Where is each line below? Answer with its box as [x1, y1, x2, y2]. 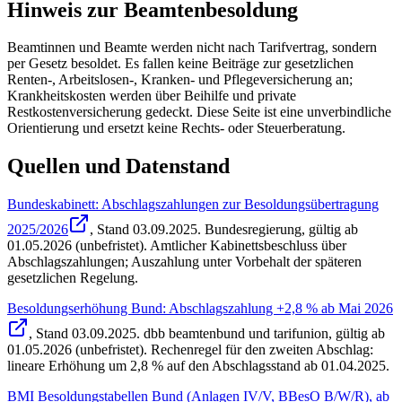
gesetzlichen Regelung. [7, 270, 138, 286]
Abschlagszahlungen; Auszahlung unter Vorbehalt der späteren [7, 254, 362, 270]
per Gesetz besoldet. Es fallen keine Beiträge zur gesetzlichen [7, 56, 354, 72]
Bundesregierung [205, 222, 301, 238]
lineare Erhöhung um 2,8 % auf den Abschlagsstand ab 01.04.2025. [7, 358, 389, 374]
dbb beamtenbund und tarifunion [144, 326, 328, 342]
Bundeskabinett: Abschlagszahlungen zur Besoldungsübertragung [7, 197, 379, 213]
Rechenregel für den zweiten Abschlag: [147, 342, 373, 358]
